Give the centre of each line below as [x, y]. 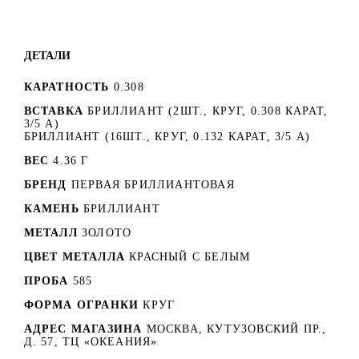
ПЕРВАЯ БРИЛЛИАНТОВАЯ [153, 184]
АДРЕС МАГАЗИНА [85, 329]
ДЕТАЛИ [47, 55]
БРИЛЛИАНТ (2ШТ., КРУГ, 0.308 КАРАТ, [208, 111]
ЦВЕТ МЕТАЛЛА [74, 256]
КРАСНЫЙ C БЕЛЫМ [190, 256]
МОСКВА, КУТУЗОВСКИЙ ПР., [236, 329]
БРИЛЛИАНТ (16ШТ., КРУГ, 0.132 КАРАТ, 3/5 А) [167, 136]
